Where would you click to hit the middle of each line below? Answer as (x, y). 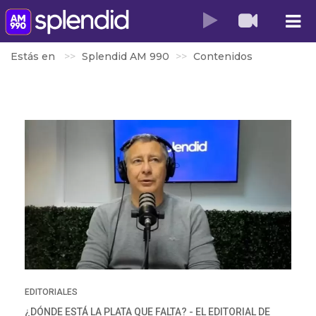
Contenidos (223, 56)
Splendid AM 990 (126, 56)
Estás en (34, 56)
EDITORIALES (51, 292)
